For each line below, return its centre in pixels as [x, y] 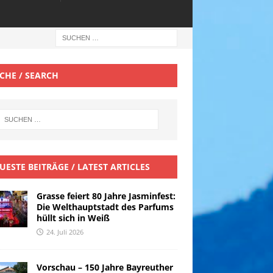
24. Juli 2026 [65, 232]
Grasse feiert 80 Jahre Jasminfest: [106, 196]
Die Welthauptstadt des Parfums [105, 207]
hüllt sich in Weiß [73, 218]
